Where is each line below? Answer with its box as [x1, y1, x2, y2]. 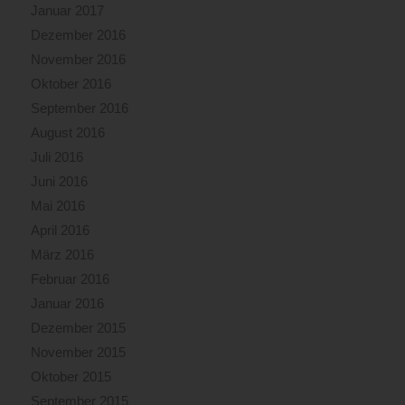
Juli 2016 [30, 149, 83, 165]
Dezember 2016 [30, 27, 126, 43]
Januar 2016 [30, 296, 104, 312]
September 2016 [30, 100, 128, 117]
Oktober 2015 [30, 369, 111, 385]
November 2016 [30, 52, 126, 68]
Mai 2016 [30, 198, 85, 214]
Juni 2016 [30, 174, 88, 190]
